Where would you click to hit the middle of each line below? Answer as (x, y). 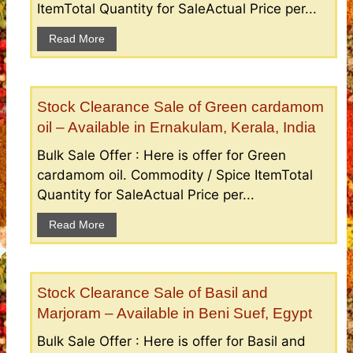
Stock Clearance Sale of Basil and (152, 292)
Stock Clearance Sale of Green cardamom (180, 106)
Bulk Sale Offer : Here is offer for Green (162, 155)
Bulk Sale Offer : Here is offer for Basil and (171, 341)
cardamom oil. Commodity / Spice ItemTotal (175, 175)
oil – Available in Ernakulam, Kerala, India (176, 127)
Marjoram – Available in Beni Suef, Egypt (175, 313)
